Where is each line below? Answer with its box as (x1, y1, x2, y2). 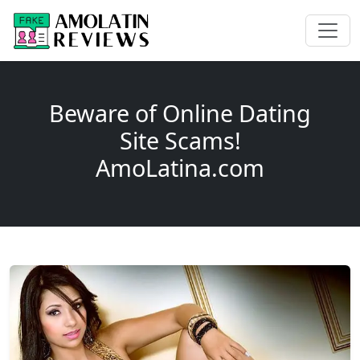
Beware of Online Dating (49, 97, 311, 129)
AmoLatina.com (96, 152, 264, 184)
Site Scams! (119, 125, 241, 157)
